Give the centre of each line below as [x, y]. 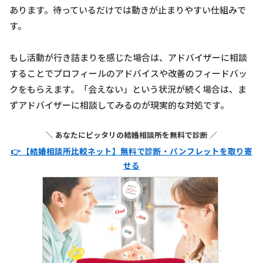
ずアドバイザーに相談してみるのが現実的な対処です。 [119, 105]
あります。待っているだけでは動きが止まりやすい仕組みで [128, 10]
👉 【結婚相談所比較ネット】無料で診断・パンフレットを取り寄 [131, 151]
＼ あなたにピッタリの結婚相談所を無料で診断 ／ [131, 135]
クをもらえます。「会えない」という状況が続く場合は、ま [128, 89]
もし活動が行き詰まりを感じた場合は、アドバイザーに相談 [128, 58]
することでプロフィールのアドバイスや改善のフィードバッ [128, 73]
